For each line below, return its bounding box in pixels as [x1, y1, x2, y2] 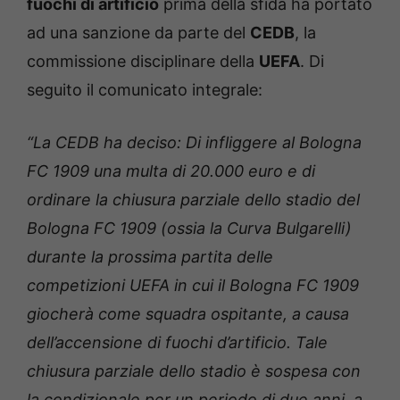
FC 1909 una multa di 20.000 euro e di [27, 161, 315, 180]
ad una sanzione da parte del [27, 22, 250, 42]
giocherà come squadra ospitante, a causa [27, 304, 349, 323]
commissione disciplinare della [27, 51, 259, 71]
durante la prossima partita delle [27, 246, 273, 266]
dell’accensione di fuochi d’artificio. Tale [27, 332, 328, 352]
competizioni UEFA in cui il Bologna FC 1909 [27, 275, 359, 295]
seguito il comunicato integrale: [27, 79, 262, 99]
